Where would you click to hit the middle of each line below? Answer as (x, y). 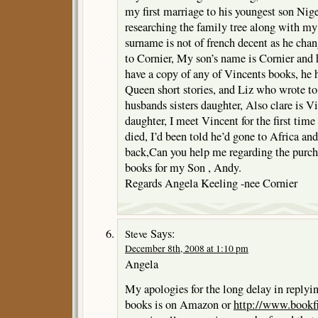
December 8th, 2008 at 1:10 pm (187, 249)
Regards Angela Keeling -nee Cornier (211, 183)
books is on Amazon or (179, 305)
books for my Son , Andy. (183, 168)
